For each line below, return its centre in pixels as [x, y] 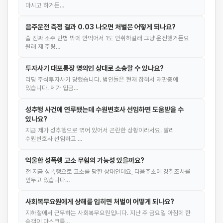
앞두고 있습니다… [48, 180]
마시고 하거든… [45, 5]
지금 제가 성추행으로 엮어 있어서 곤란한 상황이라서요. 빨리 [100, 130]
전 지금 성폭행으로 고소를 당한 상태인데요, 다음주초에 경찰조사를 [108, 171]
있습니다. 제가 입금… [52, 88]
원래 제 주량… [43, 47]
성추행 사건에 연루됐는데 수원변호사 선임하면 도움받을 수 [105, 110]
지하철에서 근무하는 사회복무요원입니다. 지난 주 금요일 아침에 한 [108, 213]
